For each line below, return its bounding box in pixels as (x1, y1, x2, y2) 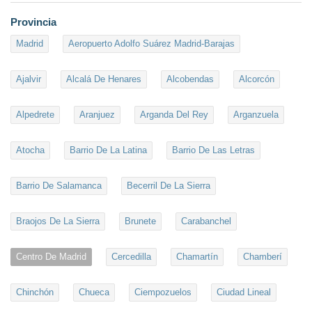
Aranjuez (79, 109, 115, 120)
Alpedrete (16, 109, 54, 120)
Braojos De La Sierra (16, 216, 100, 227)
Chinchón (16, 287, 54, 298)
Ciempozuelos (134, 287, 192, 298)
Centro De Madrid (16, 251, 86, 263)
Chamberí (243, 251, 282, 263)
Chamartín (176, 251, 218, 263)
